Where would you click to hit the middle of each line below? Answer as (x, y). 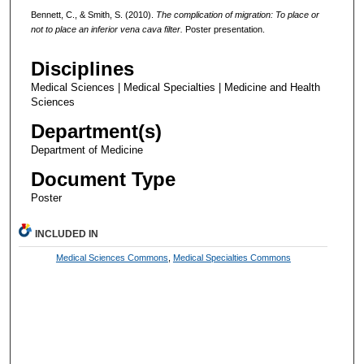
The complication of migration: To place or (237, 14)
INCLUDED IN (67, 234)
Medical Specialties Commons (232, 258)
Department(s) (96, 132)
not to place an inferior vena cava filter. (106, 29)
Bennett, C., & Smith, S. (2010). (93, 14)
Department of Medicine (87, 150)
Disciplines (82, 69)
